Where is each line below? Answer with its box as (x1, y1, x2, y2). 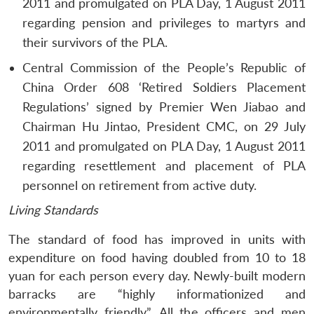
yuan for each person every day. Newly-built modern (8, 268, 306, 283)
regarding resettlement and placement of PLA (22, 158, 306, 173)
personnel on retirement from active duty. (22, 177, 257, 193)
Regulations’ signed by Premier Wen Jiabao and (22, 99, 306, 114)
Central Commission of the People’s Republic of (22, 60, 306, 75)
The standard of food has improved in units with (8, 231, 306, 247)
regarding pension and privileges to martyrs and (22, 15, 306, 30)
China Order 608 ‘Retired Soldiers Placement (22, 79, 306, 95)
